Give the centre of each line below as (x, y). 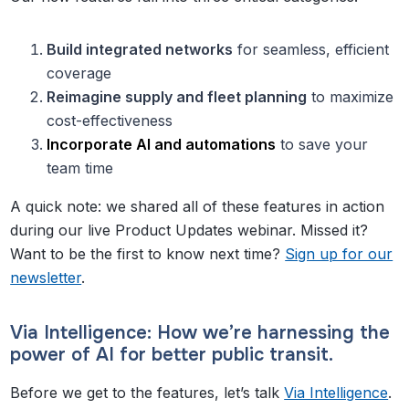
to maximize (351, 96)
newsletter (46, 277)
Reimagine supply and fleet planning (177, 96)
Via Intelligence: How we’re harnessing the (200, 332)
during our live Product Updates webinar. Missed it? (189, 230)
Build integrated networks (140, 49)
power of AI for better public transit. (175, 354)
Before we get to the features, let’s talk (147, 392)
